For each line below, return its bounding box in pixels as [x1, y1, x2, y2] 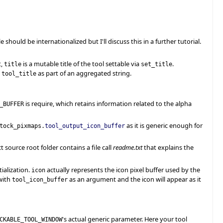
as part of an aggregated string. [36, 68, 131, 78]
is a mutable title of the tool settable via [21, 59, 141, 68]
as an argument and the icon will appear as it [68, 174, 201, 184]
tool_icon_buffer [12, 175, 68, 183]
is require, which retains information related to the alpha [24, 99, 192, 108]
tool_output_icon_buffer [45, 121, 125, 129]
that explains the [142, 143, 194, 152]
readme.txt [113, 143, 142, 152]
